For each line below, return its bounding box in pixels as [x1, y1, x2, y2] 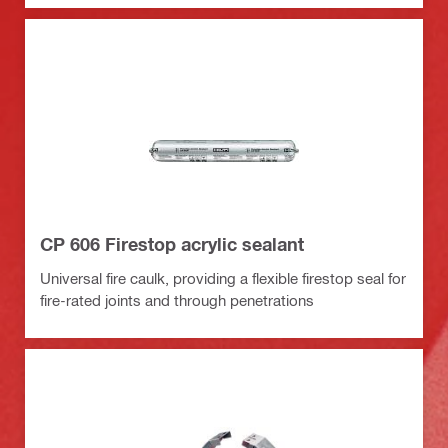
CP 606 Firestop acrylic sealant [40, 232, 304, 255]
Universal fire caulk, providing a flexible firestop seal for [40, 268, 406, 287]
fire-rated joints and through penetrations [40, 290, 314, 309]
